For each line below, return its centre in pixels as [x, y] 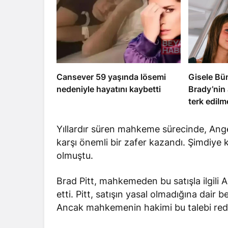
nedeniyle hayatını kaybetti [109, 89]
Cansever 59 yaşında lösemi [111, 77]
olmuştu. [75, 156]
